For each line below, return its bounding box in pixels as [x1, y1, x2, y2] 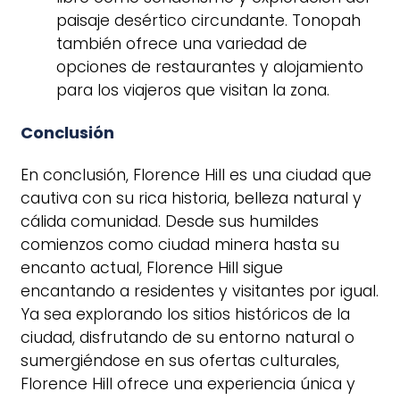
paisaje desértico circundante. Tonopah [56, 10, 361, 32]
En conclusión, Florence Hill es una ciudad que [21, 164, 371, 187]
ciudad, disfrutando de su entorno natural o [21, 327, 354, 349]
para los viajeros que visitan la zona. [56, 79, 329, 102]
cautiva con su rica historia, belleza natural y [21, 187, 362, 210]
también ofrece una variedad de [56, 33, 307, 55]
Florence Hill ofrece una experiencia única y [21, 373, 355, 396]
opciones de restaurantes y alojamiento [56, 56, 363, 79]
